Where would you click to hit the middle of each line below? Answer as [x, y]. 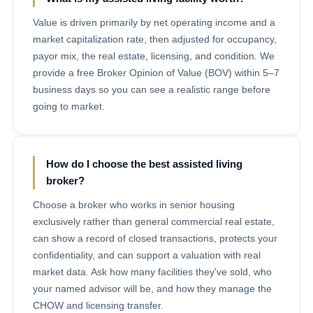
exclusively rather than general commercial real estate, [154, 221]
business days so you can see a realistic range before [152, 89]
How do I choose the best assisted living [144, 163]
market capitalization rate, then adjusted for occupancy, [155, 39]
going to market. [69, 106]
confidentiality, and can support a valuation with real [147, 255]
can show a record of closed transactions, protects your [155, 238]
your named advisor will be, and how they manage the [152, 288]
